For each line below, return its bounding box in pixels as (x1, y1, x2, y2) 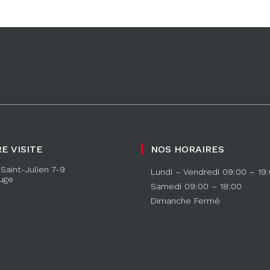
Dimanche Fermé (150, 195, 220, 206)
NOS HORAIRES (150, 143, 224, 155)
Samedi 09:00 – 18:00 (150, 181, 242, 191)
